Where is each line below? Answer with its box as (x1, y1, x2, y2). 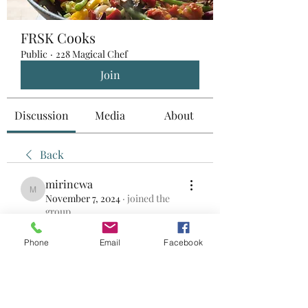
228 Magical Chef (56, 47, 128, 60)
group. (45, 204, 74, 218)
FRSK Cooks (21, 27, 96, 47)
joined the (127, 191, 170, 205)
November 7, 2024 (45, 191, 120, 205)
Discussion (14, 107, 69, 122)
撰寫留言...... (32, 249, 87, 263)
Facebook (164, 236, 203, 247)
